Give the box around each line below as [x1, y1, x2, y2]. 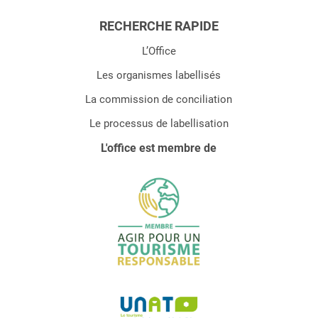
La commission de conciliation [85, 92, 233, 106]
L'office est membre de [101, 141, 217, 155]
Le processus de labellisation [89, 116, 229, 130]
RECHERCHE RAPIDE [99, 18, 219, 33]
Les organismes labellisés [97, 68, 221, 82]
